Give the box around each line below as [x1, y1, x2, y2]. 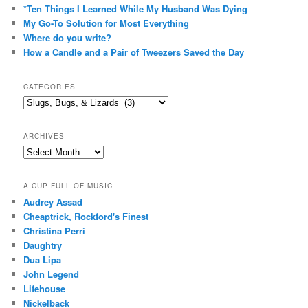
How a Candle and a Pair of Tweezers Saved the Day [23, 45, 245, 59]
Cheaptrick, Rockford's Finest [23, 210, 149, 223]
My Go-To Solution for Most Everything [23, 16, 190, 30]
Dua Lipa [23, 253, 62, 267]
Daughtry [23, 239, 63, 252]
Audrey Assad [23, 195, 83, 209]
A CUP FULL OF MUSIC [23, 181, 113, 191]
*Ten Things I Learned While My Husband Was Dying [23, 2, 248, 16]
